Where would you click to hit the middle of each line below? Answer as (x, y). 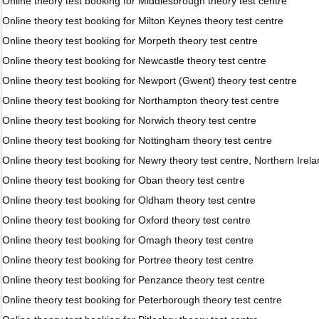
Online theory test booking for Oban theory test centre (124, 180)
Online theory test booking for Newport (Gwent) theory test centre (150, 80)
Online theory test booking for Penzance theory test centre (134, 280)
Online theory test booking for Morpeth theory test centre (130, 41)
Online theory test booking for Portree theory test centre (128, 260)
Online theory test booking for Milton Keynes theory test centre (143, 21)
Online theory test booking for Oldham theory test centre (129, 200)
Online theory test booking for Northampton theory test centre (141, 100)
